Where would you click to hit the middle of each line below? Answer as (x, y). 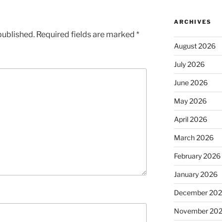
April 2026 (190, 119)
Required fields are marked (86, 34)
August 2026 (194, 46)
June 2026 (191, 83)
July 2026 (189, 64)
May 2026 (190, 101)
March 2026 (194, 138)
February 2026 (197, 156)
